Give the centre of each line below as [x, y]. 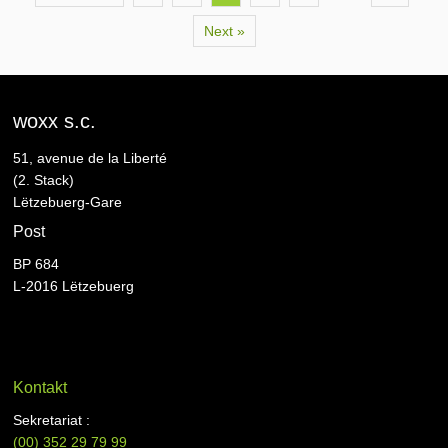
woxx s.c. [55, 121]
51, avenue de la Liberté [90, 158]
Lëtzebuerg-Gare [68, 202]
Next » [224, 31]
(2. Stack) [44, 180]
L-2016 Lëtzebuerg [74, 286]
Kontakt [40, 387]
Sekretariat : [52, 420]
